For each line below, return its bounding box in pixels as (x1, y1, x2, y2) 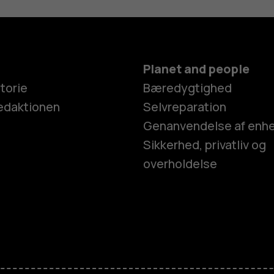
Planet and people (143, 61, 250, 78)
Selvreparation (143, 98, 226, 116)
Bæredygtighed (143, 80, 232, 97)
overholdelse (143, 155, 217, 172)
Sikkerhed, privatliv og (143, 136, 266, 154)
